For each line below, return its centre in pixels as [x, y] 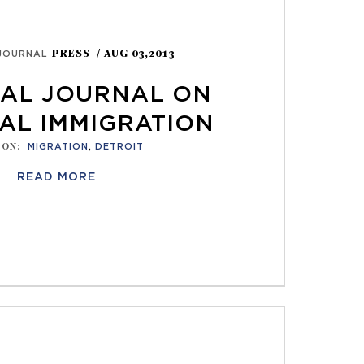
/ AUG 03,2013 [136, 54]
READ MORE [56, 177]
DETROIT [120, 147]
